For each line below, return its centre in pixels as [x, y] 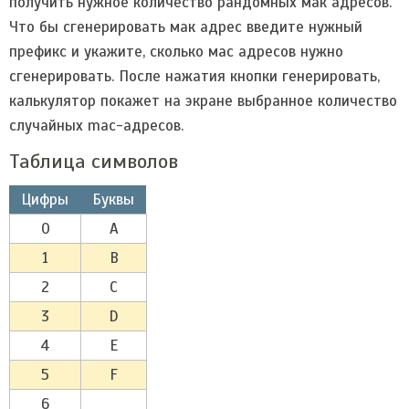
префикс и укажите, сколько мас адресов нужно [176, 52]
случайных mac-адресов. [96, 126]
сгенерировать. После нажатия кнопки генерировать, [194, 76]
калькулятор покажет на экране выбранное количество [203, 101]
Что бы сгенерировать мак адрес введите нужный [186, 27]
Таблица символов [94, 161]
